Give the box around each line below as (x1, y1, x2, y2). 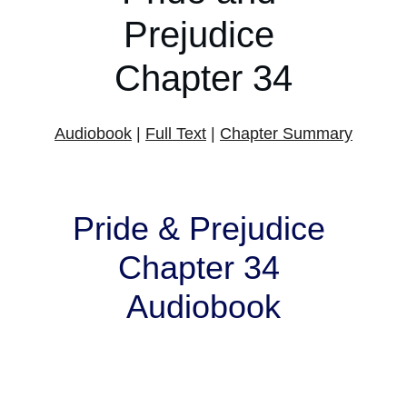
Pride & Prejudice (73, 210, 334, 247)
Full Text (145, 124, 206, 143)
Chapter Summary (220, 124, 352, 143)
